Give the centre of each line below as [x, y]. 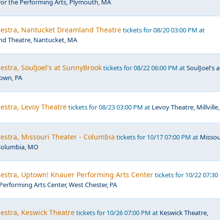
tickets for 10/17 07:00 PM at [157, 137]
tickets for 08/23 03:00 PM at [109, 107]
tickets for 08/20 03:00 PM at [163, 30]
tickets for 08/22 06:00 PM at [144, 68]
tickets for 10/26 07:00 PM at [117, 213]
